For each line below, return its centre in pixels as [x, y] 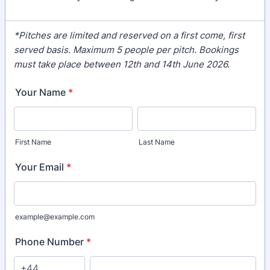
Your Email [39, 167]
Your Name [40, 92]
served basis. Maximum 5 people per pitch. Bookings [126, 50]
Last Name [157, 142]
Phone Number [49, 242]
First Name [33, 142]
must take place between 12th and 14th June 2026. [122, 64]
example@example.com [55, 217]
